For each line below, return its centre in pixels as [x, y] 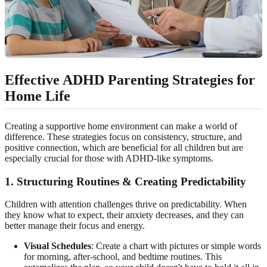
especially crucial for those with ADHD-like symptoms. [109, 158]
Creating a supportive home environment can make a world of [121, 126]
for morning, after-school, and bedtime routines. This [123, 257]
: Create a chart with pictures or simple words [176, 246]
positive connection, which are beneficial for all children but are [124, 147]
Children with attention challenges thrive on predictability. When [126, 204]
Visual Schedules [58, 246]
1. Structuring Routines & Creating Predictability [125, 181]
